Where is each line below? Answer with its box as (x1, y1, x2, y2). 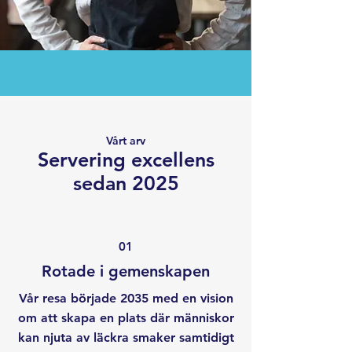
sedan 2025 (72, 171, 179, 195)
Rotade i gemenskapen (42, 262, 210, 280)
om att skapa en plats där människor (17, 310, 234, 325)
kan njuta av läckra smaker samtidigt (17, 330, 234, 345)
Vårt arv (106, 134, 145, 148)
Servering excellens (37, 148, 214, 171)
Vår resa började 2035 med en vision (18, 291, 233, 306)
